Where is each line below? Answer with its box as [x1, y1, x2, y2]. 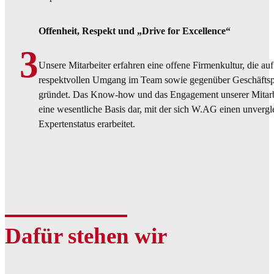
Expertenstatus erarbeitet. [39, 118, 135, 129]
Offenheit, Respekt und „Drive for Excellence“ [39, 25, 231, 36]
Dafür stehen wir [5, 223, 167, 248]
